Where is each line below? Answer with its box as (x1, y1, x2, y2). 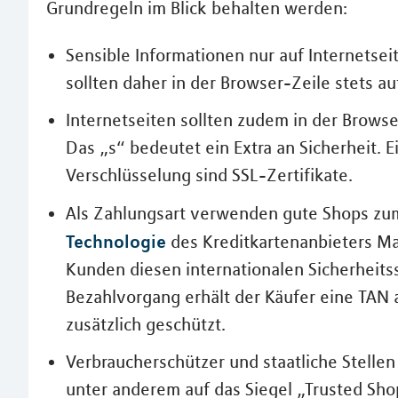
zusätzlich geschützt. (66, 313, 226, 335)
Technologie (66, 229, 166, 252)
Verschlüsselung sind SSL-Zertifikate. (66, 163, 353, 186)
